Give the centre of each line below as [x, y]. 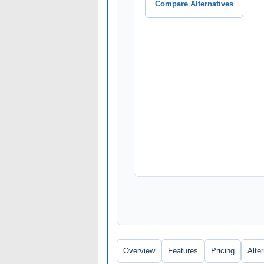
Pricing [223, 251]
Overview [139, 251]
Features [183, 251]
